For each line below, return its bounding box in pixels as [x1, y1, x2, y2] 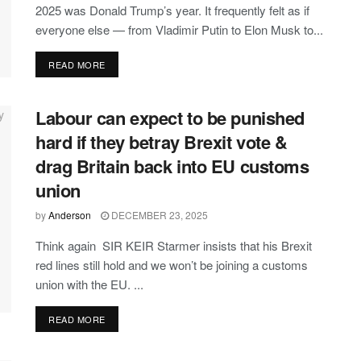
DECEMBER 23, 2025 [109, 207, 208, 222]
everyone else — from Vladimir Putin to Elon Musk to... [35, 20, 323, 38]
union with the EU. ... [35, 275, 143, 293]
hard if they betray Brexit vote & [35, 128, 288, 155]
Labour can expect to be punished [35, 104, 305, 131]
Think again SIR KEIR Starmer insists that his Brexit [35, 236, 312, 254]
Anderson [48, 207, 91, 222]
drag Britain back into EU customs [35, 152, 309, 179]
